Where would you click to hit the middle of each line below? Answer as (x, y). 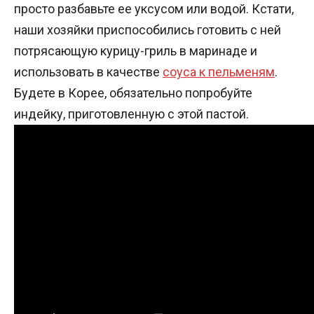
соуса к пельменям (219, 72)
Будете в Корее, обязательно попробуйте (133, 93)
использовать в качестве (88, 72)
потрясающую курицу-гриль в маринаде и (136, 51)
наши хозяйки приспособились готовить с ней (148, 30)
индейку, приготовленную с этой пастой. (131, 114)
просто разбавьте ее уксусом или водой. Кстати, (154, 9)
